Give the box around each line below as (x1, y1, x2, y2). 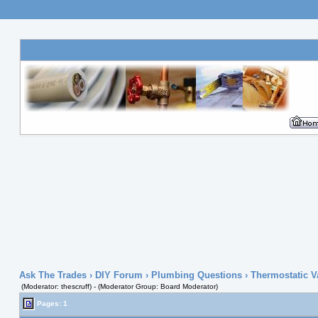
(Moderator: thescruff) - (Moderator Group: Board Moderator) (21, 283, 218, 290)
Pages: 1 (34, 299, 67, 307)
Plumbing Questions (150, 270, 242, 280)
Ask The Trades (18, 270, 87, 280)
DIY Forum (94, 270, 143, 280)
